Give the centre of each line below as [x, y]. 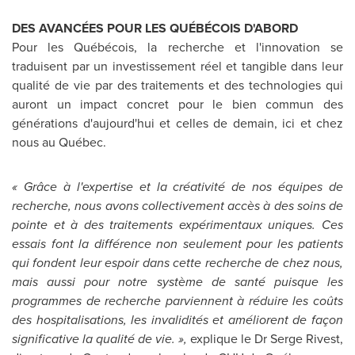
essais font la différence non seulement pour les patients [177, 244]
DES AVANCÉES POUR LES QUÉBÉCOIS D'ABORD [155, 28]
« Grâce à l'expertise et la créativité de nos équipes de [177, 187]
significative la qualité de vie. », [101, 339]
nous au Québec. [59, 142]
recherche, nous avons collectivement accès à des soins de [177, 206]
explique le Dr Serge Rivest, [267, 339]
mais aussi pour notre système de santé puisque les [177, 282]
